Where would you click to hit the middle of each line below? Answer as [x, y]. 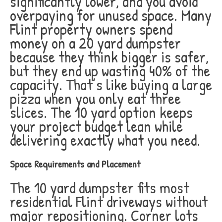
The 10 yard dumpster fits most [100, 188]
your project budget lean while [96, 126]
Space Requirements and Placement [75, 164]
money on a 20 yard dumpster [95, 43]
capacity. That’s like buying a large [111, 84]
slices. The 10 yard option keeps [101, 112]
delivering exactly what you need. [105, 140]
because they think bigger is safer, [109, 57]
